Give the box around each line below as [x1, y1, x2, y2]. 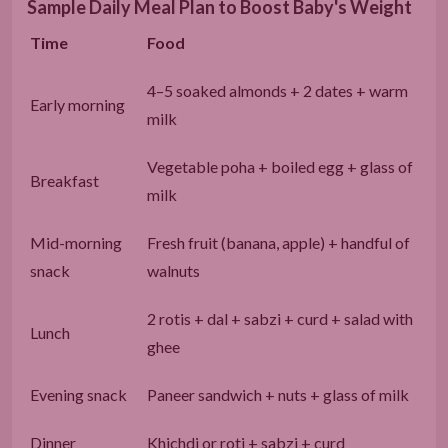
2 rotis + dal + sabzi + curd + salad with [147, 308, 413, 328]
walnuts [147, 260, 200, 280]
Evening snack [30, 384, 127, 404]
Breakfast [30, 170, 99, 190]
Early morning [30, 94, 125, 114]
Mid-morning [30, 232, 122, 252]
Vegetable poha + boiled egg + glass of [147, 156, 413, 176]
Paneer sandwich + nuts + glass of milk [147, 384, 409, 404]
